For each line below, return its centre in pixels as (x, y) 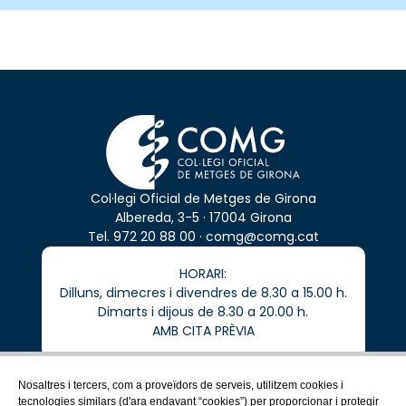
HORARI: (203, 274)
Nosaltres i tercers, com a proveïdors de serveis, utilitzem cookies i (181, 385)
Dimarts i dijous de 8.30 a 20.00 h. (203, 312)
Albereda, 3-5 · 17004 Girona (203, 218)
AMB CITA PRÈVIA (203, 331)
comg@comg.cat (262, 237)
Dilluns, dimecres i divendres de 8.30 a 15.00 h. (203, 293)
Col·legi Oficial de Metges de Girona (203, 199)
